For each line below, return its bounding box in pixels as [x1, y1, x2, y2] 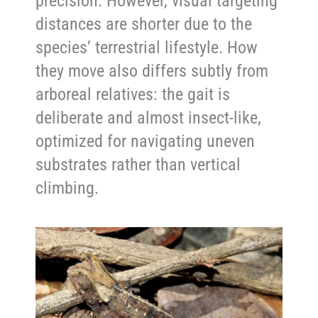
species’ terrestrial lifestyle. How [35, 37, 258, 57]
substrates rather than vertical [35, 154, 241, 175]
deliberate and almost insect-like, [35, 107, 262, 128]
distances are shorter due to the [35, 13, 253, 34]
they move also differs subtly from [35, 60, 269, 81]
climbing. [35, 177, 99, 198]
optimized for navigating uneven [35, 131, 256, 151]
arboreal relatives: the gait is [35, 84, 231, 104]
